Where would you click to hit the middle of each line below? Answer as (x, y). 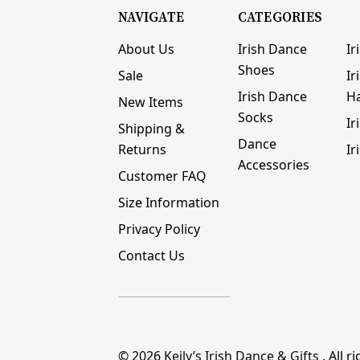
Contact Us (151, 256)
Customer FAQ (162, 176)
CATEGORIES (280, 18)
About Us (146, 49)
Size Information (169, 203)
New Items (151, 102)
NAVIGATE (151, 18)
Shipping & (151, 129)
